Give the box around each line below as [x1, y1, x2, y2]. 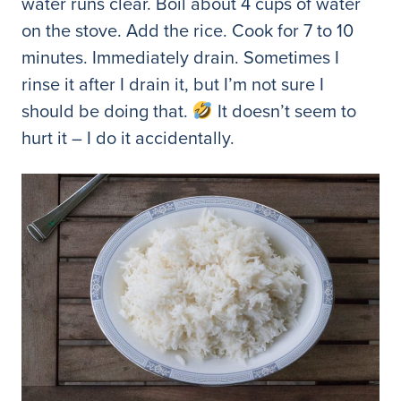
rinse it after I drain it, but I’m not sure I [21, 70, 324, 97]
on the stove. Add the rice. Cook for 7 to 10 [21, 16, 354, 43]
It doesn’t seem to [212, 97, 356, 124]
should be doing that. [21, 97, 192, 124]
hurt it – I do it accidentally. [21, 124, 235, 150]
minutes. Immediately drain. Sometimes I [21, 43, 339, 70]
